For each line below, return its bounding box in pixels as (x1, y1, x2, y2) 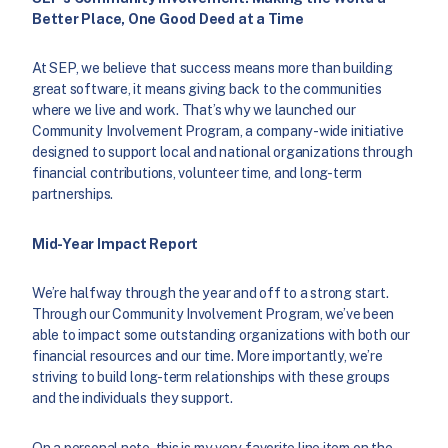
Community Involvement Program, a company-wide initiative (32, 123, 404, 140)
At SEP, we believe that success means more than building (32, 60, 393, 77)
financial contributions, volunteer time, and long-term (32, 165, 363, 182)
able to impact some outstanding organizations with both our (32, 327, 410, 344)
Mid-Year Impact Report (32, 235, 199, 252)
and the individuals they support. (32, 390, 233, 407)
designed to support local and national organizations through (32, 144, 413, 161)
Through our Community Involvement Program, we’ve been (32, 306, 395, 323)
